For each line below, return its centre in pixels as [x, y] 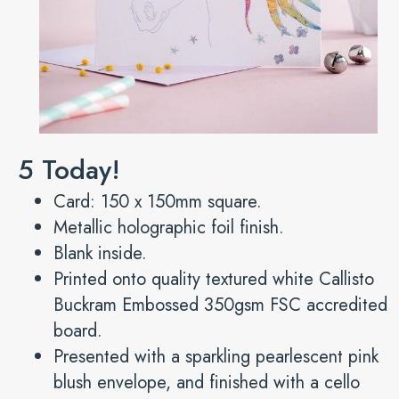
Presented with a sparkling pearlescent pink [216, 356]
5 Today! [69, 169]
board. [78, 330]
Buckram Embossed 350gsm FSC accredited [220, 305]
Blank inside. [100, 253]
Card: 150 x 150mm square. [158, 201]
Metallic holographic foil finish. [169, 227]
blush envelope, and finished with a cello [207, 382]
